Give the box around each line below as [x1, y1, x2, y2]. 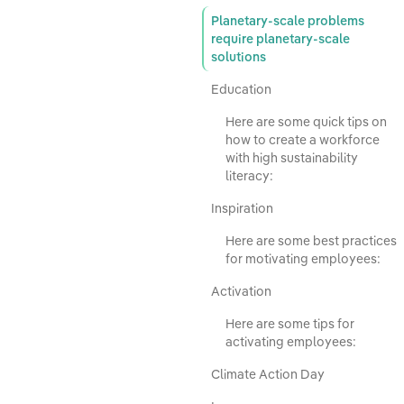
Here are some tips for [225, 316, 354, 333]
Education [211, 81, 271, 98]
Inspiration [211, 200, 273, 217]
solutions [211, 49, 266, 66]
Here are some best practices [225, 233, 397, 250]
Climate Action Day [211, 366, 325, 383]
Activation [211, 283, 271, 300]
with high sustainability [225, 150, 358, 167]
